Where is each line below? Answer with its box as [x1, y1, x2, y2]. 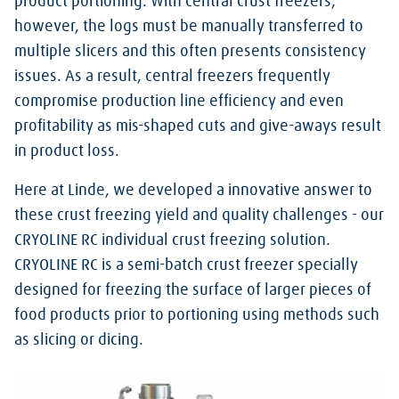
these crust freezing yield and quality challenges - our [14, 208, 384, 224]
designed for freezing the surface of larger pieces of [14, 282, 371, 298]
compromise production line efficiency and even [14, 94, 344, 110]
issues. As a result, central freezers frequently [14, 69, 330, 85]
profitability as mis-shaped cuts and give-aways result [14, 118, 381, 134]
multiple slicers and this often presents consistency [14, 44, 366, 60]
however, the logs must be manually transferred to [14, 19, 363, 35]
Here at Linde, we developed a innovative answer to [14, 183, 372, 199]
